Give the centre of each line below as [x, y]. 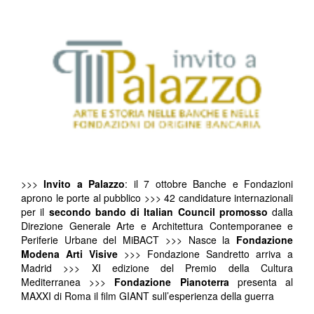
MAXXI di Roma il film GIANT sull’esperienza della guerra [148, 296]
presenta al [265, 282]
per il [33, 212]
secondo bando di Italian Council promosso [158, 212]
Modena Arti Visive [73, 254]
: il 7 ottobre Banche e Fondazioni [209, 184]
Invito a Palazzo [82, 184]
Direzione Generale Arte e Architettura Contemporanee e [157, 226]
